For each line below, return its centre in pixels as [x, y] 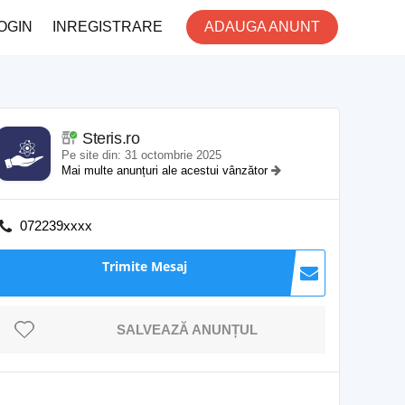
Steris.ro [111, 138]
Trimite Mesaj [145, 266]
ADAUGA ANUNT [262, 27]
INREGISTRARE [108, 27]
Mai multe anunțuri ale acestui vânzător [166, 170]
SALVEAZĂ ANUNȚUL [187, 330]
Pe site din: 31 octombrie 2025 [141, 155]
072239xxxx [56, 226]
